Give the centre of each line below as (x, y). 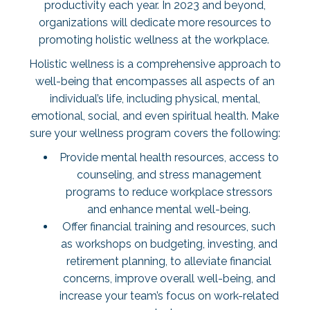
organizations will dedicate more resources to (155, 22)
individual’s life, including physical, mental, (155, 99)
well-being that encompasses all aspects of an (155, 81)
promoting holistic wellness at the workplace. (155, 40)
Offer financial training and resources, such (169, 227)
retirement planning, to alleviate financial (169, 261)
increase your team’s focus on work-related (169, 296)
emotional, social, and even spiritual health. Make (155, 116)
